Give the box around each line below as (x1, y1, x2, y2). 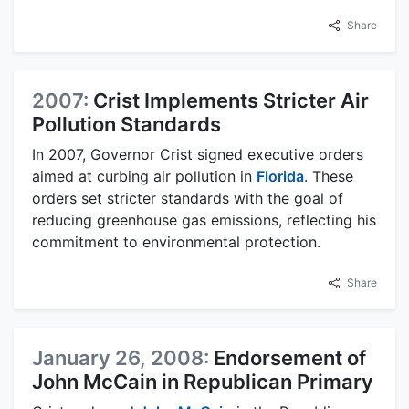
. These (304, 166, 353, 185)
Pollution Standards (32, 111, 221, 136)
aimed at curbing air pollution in (32, 166, 257, 185)
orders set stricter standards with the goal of (32, 188, 343, 207)
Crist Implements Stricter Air (93, 88, 369, 112)
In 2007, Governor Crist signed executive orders (32, 144, 363, 163)
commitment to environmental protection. (32, 232, 320, 251)
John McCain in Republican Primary (32, 369, 373, 393)
